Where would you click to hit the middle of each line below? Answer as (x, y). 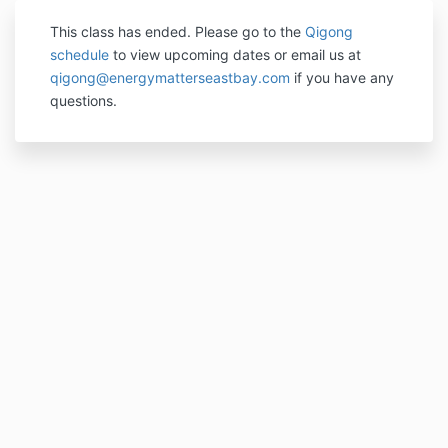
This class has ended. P (127, 31)
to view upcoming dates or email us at (235, 54)
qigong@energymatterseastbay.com (170, 77)
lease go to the (254, 31)
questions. (83, 100)
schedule (79, 54)
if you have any (344, 77)
